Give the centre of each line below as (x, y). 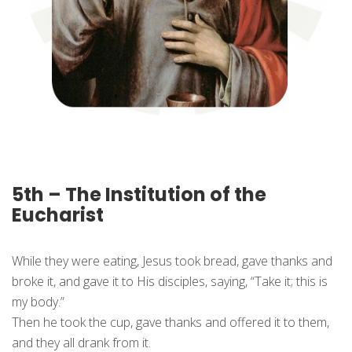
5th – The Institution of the (139, 195)
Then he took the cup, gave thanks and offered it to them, (170, 323)
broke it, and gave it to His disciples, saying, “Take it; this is (170, 282)
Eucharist (58, 215)
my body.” (38, 302)
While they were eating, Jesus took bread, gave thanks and (172, 261)
